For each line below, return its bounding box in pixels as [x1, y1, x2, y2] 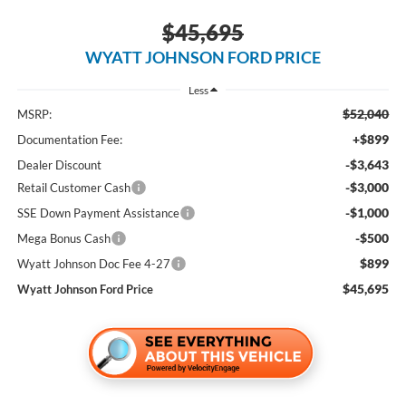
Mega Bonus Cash [16, 230, 111, 246]
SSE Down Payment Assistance [16, 205, 179, 220]
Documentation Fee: [16, 131, 122, 147]
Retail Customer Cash [16, 179, 130, 195]
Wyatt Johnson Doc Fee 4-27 [16, 256, 170, 271]
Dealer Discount [16, 157, 101, 172]
